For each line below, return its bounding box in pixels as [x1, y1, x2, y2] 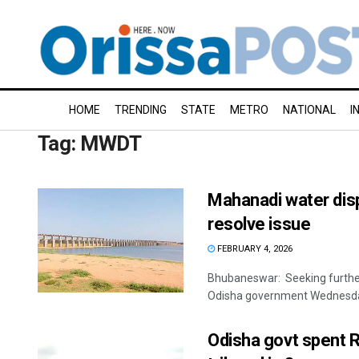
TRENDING [115, 103, 167, 116]
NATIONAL [283, 103, 336, 116]
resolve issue [208, 214, 311, 234]
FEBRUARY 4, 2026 [215, 244, 292, 254]
